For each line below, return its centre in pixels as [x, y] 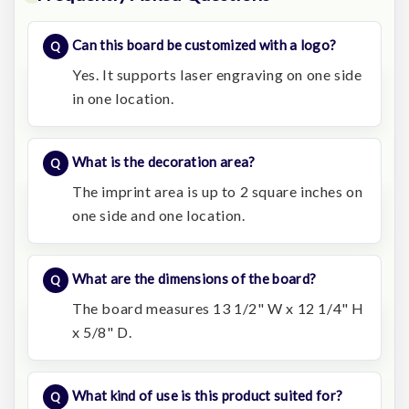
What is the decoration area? [164, 162]
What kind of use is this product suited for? [208, 396]
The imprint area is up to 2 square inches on [218, 192]
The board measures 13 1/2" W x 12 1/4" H [219, 309]
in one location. [123, 99]
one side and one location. [159, 215]
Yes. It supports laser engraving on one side [217, 75]
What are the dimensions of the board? [194, 279]
